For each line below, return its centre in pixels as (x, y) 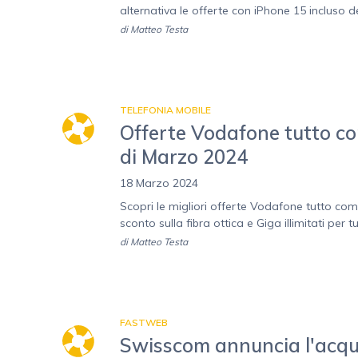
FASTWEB (144, 323)
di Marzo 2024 (184, 157)
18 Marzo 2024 (159, 183)
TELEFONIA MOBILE (165, 110)
